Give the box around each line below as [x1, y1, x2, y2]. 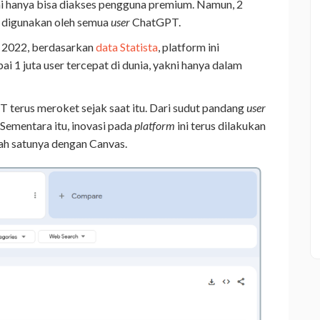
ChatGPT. [130, 14, 181, 29]
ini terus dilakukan [175, 118, 266, 132]
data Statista [96, 39, 158, 54]
